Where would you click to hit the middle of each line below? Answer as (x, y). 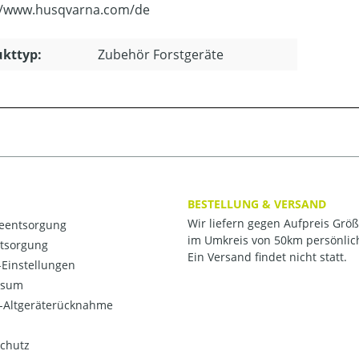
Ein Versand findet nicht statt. (267, 257)
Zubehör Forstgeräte (161, 54)
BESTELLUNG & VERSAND (257, 204)
